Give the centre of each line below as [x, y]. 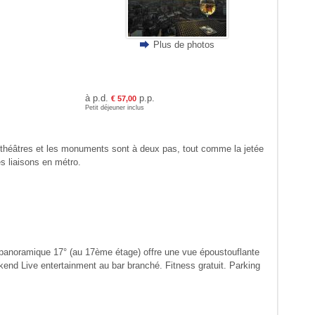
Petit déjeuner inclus [115, 107]
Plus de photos [184, 44]
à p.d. [98, 98]
